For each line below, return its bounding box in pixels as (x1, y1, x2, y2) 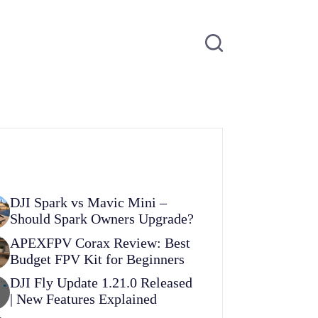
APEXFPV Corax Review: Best (10, 234, 191, 251)
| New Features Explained (10, 291, 158, 307)
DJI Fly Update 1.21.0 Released (10, 275, 193, 291)
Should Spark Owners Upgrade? (10, 211, 194, 226)
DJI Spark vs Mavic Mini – (10, 194, 168, 210)
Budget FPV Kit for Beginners (10, 251, 185, 267)
